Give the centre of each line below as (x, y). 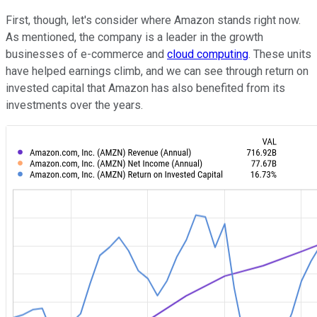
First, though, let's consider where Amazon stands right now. (153, 21)
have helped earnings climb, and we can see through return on (157, 71)
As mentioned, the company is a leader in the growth (134, 38)
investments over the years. (74, 105)
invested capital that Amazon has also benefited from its (145, 88)
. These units (280, 54)
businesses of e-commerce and (86, 54)
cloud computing (208, 54)
